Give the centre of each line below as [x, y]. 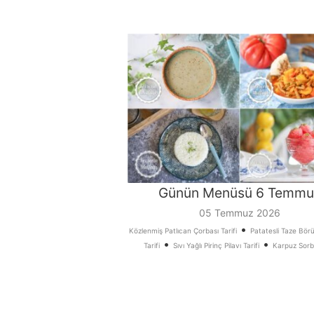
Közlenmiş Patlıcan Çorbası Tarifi [183, 231]
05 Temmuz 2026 [240, 213]
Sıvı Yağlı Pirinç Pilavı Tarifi [216, 246]
